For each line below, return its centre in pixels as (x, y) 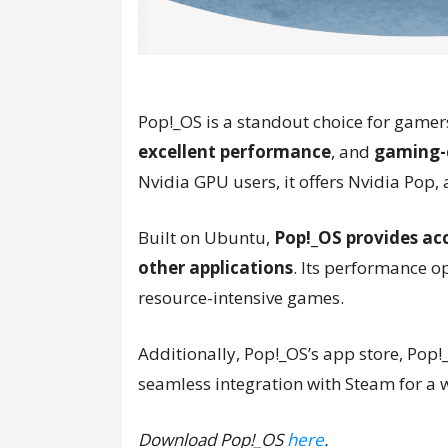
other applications (215, 268)
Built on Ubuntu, (206, 238)
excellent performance (234, 152)
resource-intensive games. (241, 298)
